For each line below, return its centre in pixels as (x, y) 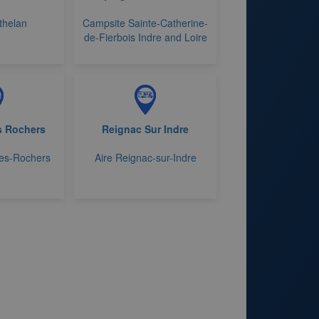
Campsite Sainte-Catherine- (145, 23)
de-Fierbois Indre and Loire (145, 37)
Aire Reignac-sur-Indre (145, 157)
